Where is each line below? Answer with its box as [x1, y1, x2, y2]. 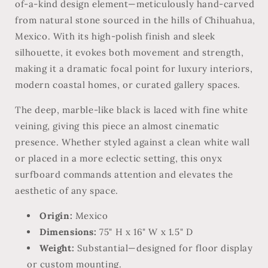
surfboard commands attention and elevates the [15, 168, 234, 180]
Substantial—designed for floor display [74, 242, 253, 254]
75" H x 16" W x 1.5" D [96, 226, 193, 237]
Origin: [39, 209, 73, 221]
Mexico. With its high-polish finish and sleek [15, 30, 216, 42]
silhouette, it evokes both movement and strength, [15, 46, 244, 58]
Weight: [39, 242, 75, 254]
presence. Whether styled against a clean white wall [15, 136, 250, 148]
